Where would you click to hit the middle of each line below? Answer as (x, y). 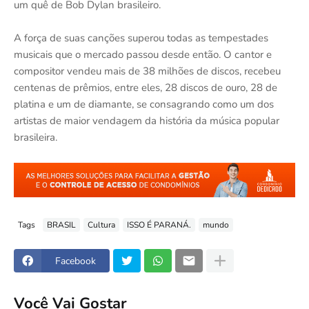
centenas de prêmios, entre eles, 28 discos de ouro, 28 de (146, 87)
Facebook (76, 261)
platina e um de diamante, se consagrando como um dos (144, 104)
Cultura (101, 225)
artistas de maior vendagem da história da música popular (147, 120)
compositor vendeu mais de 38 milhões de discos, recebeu (147, 71)
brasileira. (36, 137)
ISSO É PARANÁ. (159, 225)
